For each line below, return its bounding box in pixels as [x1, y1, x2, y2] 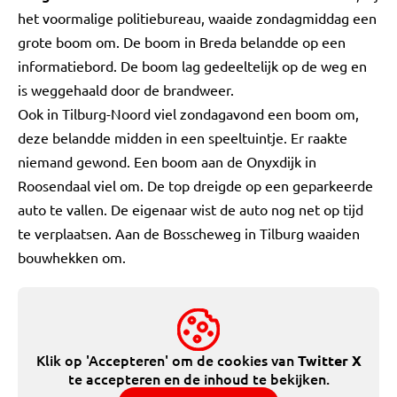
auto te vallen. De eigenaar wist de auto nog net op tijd [18, 200, 363, 218]
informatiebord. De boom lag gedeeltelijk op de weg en [18, 57, 367, 74]
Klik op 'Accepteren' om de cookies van [35, 350, 298, 370]
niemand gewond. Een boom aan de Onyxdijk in [18, 152, 316, 170]
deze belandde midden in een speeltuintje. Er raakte [18, 128, 347, 146]
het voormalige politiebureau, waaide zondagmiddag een [18, 9, 377, 27]
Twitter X [297, 351, 362, 370]
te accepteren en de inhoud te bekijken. [67, 369, 330, 388]
